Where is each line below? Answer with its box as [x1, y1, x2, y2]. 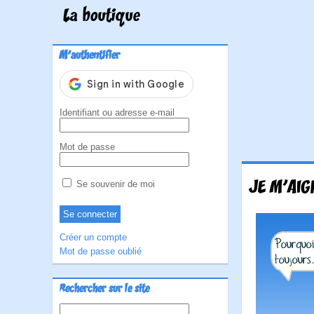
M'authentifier [60, 49, 120, 63]
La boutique [63, 6, 140, 27]
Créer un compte [60, 232, 127, 243]
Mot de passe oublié [60, 246, 142, 257]
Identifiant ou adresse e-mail [60, 107, 175, 118]
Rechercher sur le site [60, 282, 149, 296]
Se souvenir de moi [74, 179, 155, 189]
